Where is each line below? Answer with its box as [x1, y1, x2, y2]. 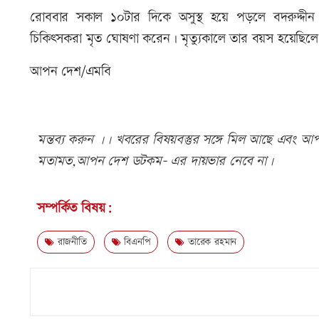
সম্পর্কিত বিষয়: [37, 198, 113, 218]
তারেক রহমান [184, 234, 237, 249]
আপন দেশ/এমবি [30, 61, 111, 81]
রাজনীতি [53, 234, 87, 249]
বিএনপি [120, 234, 151, 249]
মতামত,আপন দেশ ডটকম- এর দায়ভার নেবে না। [37, 151, 273, 171]
